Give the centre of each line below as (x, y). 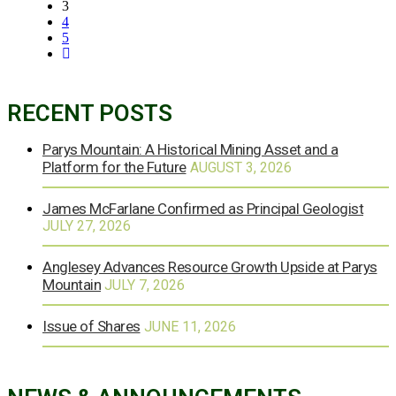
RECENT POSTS (90, 113)
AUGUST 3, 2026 (240, 167)
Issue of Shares (91, 326)
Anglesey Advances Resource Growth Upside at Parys (210, 267)
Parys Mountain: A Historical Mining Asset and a (190, 149)
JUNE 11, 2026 (190, 326)
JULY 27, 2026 (87, 225)
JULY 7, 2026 (145, 285)
